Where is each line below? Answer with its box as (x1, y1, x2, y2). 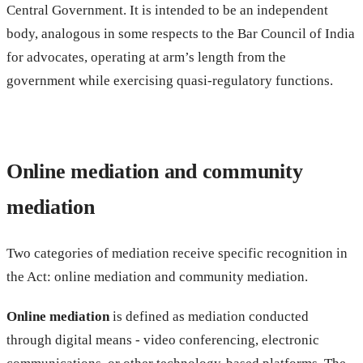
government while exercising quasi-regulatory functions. (6, 72, 333, 88)
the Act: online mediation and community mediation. (6, 268, 308, 284)
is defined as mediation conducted (109, 308, 309, 324)
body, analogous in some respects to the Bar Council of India (6, 25, 355, 41)
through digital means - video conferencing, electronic (6, 331, 319, 348)
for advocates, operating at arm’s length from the (6, 49, 286, 65)
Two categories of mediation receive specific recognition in (6, 245, 348, 261)
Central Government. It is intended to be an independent (6, 2, 328, 18)
